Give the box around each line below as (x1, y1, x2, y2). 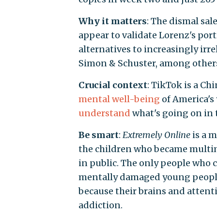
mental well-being (78, 93, 160, 105)
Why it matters (78, 15, 147, 27)
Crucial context (78, 79, 147, 91)
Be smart (78, 129, 119, 140)
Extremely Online (122, 129, 190, 140)
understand (78, 107, 130, 119)
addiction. (78, 199, 123, 211)
